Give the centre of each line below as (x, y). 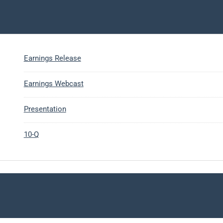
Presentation (45, 109)
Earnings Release (52, 58)
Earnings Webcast (54, 84)
